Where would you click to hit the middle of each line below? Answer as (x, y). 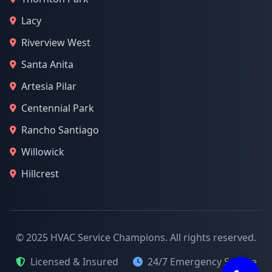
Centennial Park (58, 108)
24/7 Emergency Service (202, 262)
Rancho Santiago (60, 130)
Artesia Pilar (49, 86)
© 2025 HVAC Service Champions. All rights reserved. (136, 237)
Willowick (43, 152)
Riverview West (56, 42)
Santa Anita (47, 64)
